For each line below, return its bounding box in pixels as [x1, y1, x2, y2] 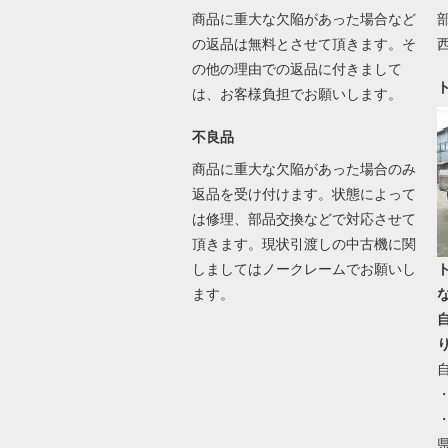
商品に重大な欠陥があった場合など [191, 11, 416, 28]
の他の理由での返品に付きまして [191, 61, 402, 78]
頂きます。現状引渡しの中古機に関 [191, 236, 416, 253]
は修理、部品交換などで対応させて [191, 211, 416, 228]
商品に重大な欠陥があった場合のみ [191, 161, 416, 178]
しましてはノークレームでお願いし [191, 261, 416, 278]
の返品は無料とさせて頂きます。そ [191, 36, 416, 53]
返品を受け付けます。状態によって [191, 186, 416, 203]
